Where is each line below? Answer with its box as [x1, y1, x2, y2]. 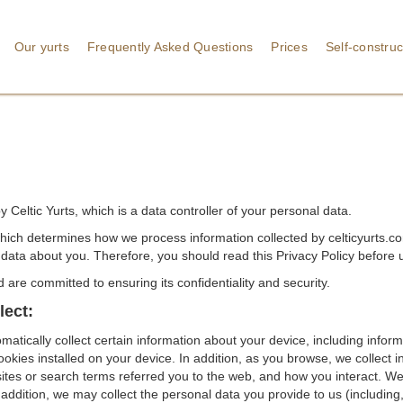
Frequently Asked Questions [86, 40, 254, 54]
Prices [271, 40, 308, 54]
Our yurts [13, 40, 69, 54]
